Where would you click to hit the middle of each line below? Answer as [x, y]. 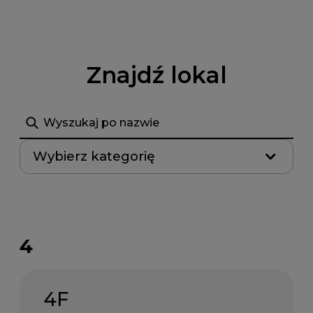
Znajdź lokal [156, 75]
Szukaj [38, 114]
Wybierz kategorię [94, 156]
